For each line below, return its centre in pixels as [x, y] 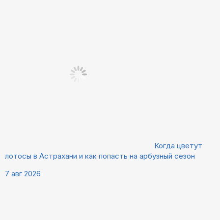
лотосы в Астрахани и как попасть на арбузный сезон [100, 156]
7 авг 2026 [23, 173]
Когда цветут [178, 145]
